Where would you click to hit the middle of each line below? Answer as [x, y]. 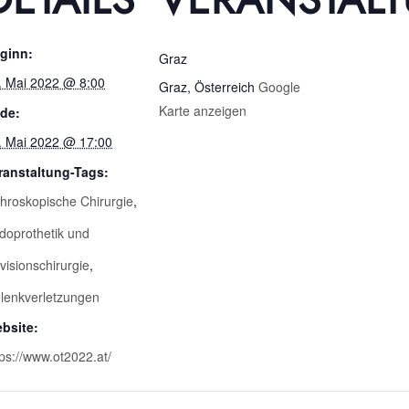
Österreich [225, 87]
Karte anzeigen [203, 110]
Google [279, 87]
